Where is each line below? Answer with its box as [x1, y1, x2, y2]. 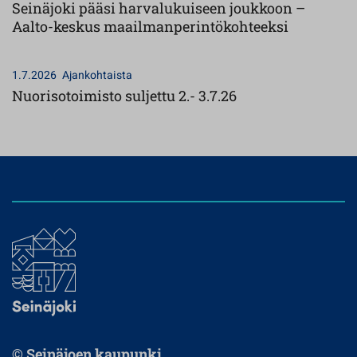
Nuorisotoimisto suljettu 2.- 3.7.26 [12, 86, 237, 105]
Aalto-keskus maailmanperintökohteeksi [12, 17, 288, 36]
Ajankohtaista [62, 67, 132, 84]
